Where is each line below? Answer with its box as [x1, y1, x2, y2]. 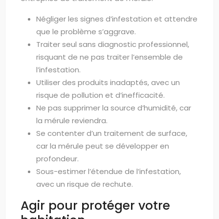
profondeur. [36, 153, 79, 164]
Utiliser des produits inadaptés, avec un [36, 77, 180, 88]
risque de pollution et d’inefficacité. [36, 90, 165, 101]
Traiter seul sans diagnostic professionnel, [36, 39, 189, 50]
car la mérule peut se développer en [36, 141, 169, 152]
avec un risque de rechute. [36, 179, 133, 190]
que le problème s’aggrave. [36, 26, 136, 37]
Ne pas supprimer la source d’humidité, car [36, 103, 191, 113]
